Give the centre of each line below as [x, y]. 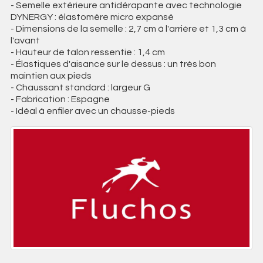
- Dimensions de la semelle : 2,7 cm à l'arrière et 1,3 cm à [128, 28]
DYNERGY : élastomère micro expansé [92, 17]
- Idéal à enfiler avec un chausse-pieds [92, 111]
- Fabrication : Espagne [60, 99]
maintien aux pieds [51, 75]
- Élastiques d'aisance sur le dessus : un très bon [113, 64]
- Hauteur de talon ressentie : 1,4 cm [87, 52]
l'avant [25, 40]
